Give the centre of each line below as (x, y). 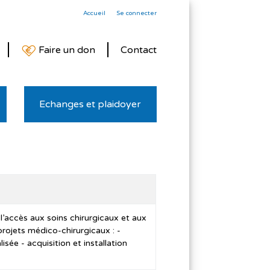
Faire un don (67, 50)
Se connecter (136, 13)
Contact (138, 50)
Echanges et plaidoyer (90, 104)
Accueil (94, 13)
